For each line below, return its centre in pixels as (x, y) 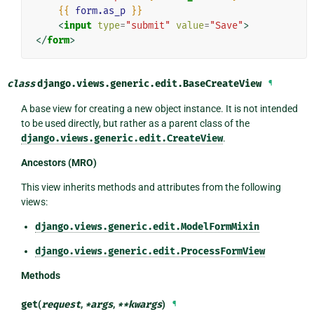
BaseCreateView (222, 83)
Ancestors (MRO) (59, 162)
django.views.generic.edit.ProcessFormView (150, 251)
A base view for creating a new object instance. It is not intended (159, 108)
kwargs (145, 304)
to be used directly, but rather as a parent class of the (135, 123)
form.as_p (100, 11)
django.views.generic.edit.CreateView (122, 138)
